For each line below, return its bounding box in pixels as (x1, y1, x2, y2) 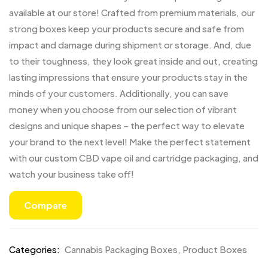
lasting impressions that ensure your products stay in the (9, 71, 248, 83)
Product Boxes (182, 243, 247, 255)
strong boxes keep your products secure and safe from (9, 23, 244, 34)
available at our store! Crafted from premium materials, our (9, 7, 255, 18)
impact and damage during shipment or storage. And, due (9, 39, 251, 50)
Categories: (9, 243, 60, 255)
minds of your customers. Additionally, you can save (9, 87, 229, 99)
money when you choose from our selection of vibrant (9, 103, 237, 115)
